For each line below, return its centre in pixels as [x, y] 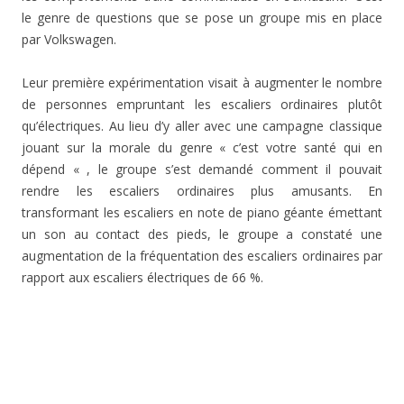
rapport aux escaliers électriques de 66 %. [142, 277]
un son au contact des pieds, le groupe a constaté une [202, 234]
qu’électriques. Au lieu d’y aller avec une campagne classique [202, 126]
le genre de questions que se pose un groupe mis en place [202, 18]
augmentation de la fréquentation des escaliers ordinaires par [202, 256]
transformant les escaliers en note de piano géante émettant [202, 212]
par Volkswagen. [69, 39]
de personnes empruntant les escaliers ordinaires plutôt [202, 104]
